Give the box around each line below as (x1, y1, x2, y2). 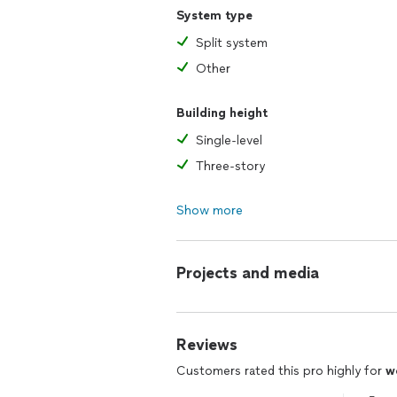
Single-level (196, 133, 262, 148)
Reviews (176, 335, 237, 354)
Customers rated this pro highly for (176, 363, 385, 378)
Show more (176, 203, 243, 218)
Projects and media (176, 263, 319, 283)
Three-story (196, 159, 265, 174)
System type (176, 8, 253, 23)
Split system (196, 35, 268, 51)
